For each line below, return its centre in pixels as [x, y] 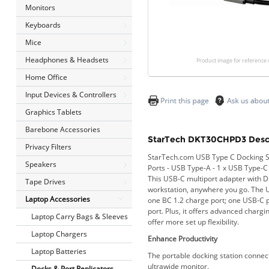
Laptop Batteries [59, 251]
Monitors [40, 8]
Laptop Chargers [59, 234]
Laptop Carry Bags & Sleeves [79, 216]
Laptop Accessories [57, 199]
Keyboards [43, 25]
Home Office [46, 77]
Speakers [41, 164]
